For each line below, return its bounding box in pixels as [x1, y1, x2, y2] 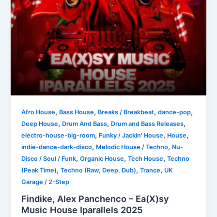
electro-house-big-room [21, 131, 95, 139]
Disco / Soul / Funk [21, 155, 77, 162]
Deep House [21, 120, 59, 127]
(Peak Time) [21, 166, 57, 174]
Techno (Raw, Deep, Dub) [61, 166, 137, 174]
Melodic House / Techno [96, 143, 169, 151]
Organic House [80, 155, 124, 162]
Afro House [21, 108, 56, 116]
